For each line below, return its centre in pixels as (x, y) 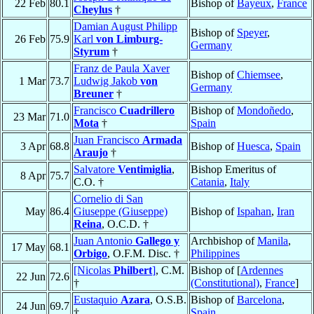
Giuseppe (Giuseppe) (121, 212)
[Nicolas (94, 271)
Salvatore (96, 170)
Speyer (252, 33)
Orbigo (90, 254)
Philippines (215, 254)
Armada (162, 140)
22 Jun (31, 277)
